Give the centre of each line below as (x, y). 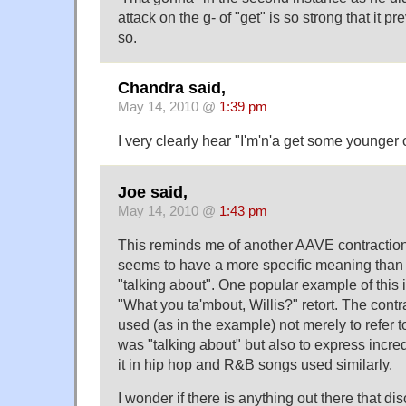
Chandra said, (172, 88)
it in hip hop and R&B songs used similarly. (255, 364)
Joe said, (153, 192)
